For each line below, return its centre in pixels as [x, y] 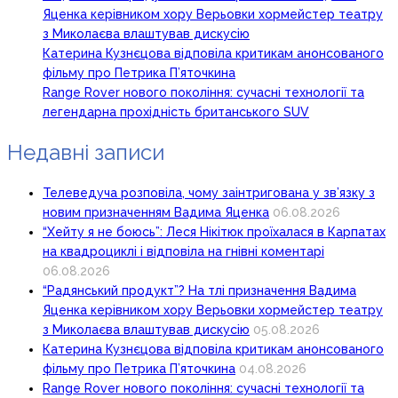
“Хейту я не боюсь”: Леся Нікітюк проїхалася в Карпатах [214, 232]
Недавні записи [86, 153]
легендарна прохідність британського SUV [176, 112]
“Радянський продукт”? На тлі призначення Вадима [199, 291]
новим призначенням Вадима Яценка [156, 213]
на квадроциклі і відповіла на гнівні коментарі [183, 252]
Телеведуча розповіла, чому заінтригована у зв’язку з [209, 193]
